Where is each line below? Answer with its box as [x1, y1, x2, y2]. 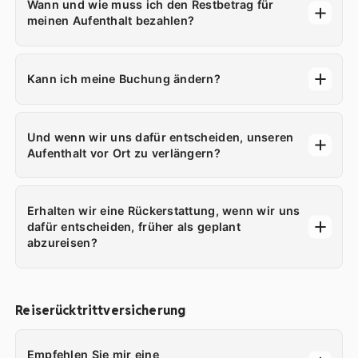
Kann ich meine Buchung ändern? [26, 71, 221, 86]
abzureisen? [26, 236, 97, 250]
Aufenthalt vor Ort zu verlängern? [26, 145, 221, 160]
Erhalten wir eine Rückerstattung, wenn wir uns [26, 204, 300, 218]
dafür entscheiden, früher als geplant [26, 220, 241, 234]
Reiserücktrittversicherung [15, 302, 186, 320]
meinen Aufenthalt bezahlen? [26, 14, 195, 28]
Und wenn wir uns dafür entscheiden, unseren [26, 129, 294, 144]
